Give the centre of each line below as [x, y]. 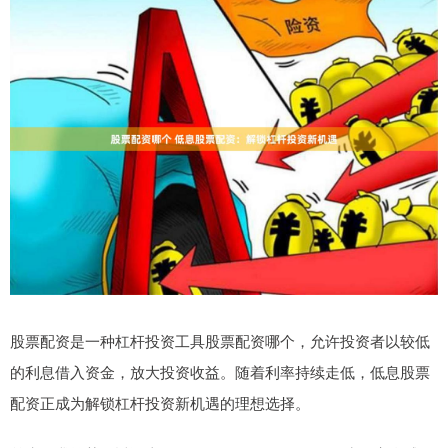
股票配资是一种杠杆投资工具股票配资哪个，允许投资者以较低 [220, 341]
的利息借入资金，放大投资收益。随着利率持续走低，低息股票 [220, 372]
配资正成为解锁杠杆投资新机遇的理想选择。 [160, 403]
